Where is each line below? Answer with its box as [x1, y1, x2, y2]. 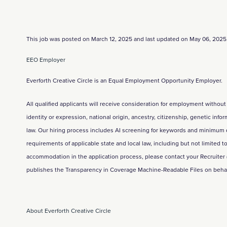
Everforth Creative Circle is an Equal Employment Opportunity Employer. [26, 77, 222, 85]
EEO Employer [26, 56, 65, 64]
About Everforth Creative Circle [26, 207, 111, 215]
